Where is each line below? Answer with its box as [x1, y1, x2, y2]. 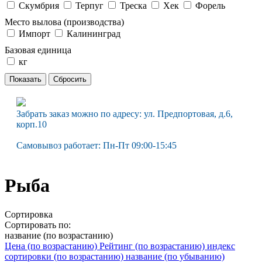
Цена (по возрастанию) [5, 240, 99, 251]
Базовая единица [5, 44, 71, 55]
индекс [207, 240, 235, 251]
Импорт [19, 28, 50, 39]
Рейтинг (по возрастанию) [99, 240, 207, 251]
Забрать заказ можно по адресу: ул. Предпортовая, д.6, [16, 108, 233, 119]
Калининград [67, 28, 120, 39]
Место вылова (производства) [5, 16, 124, 27]
